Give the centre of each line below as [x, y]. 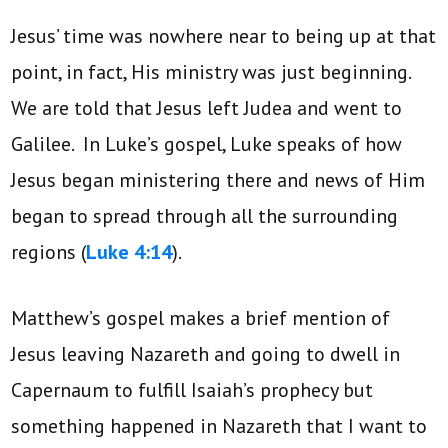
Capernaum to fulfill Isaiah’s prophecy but [192, 389]
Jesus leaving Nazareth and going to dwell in [206, 353]
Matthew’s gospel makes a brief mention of [201, 317]
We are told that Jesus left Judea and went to [207, 107]
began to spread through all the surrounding [205, 215]
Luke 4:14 [129, 251]
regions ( [49, 251]
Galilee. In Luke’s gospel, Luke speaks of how [207, 143]
